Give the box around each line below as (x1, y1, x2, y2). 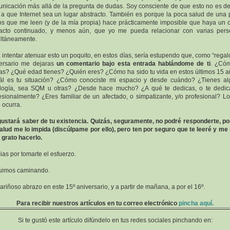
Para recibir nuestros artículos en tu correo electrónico (16, 200, 177, 207)
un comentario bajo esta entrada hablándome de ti (56, 60, 210, 67)
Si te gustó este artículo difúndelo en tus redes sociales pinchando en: (17, 217, 213, 224)
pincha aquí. (179, 200, 214, 207)
